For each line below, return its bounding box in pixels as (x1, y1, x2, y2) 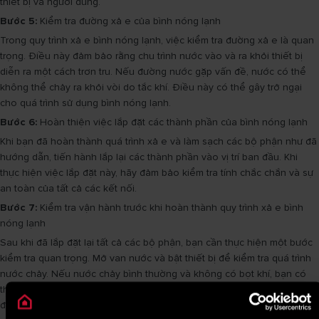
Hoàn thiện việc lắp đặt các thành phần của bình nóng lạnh (37, 116, 308, 128)
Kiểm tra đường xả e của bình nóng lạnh (37, 15, 221, 27)
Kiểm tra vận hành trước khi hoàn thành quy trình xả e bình (37, 202, 303, 214)
